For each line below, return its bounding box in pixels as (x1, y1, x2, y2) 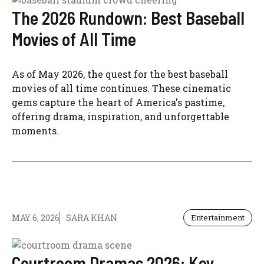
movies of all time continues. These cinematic (12, 82, 231, 94)
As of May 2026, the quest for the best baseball (12, 68, 228, 80)
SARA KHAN (66, 212, 117, 223)
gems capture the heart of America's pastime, (12, 96, 225, 108)
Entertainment (191, 212, 245, 223)
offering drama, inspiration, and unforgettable (12, 110, 229, 123)
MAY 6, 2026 (12, 212, 60, 223)
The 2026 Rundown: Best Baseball (12, 7, 245, 28)
